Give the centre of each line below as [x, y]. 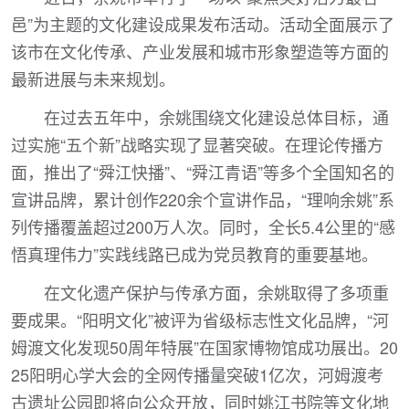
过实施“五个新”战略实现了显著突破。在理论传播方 [197, 144]
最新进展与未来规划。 [93, 79]
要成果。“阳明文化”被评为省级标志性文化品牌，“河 [200, 320]
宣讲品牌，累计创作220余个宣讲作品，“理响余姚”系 [203, 199]
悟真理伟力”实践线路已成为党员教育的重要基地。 [194, 254]
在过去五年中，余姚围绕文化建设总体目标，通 [216, 117]
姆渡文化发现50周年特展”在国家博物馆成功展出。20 [204, 347]
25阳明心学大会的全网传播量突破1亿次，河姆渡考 [197, 374]
